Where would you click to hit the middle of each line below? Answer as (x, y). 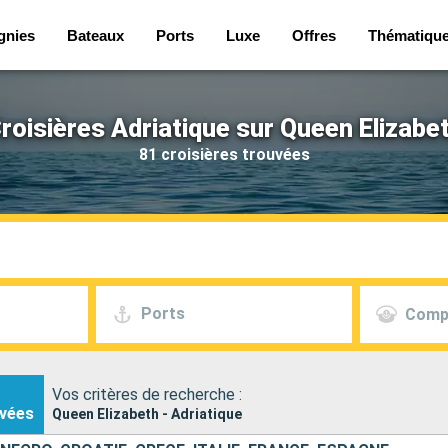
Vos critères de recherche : (147, 394)
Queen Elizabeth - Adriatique (147, 413)
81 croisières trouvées (224, 154)
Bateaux (96, 35)
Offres (314, 35)
